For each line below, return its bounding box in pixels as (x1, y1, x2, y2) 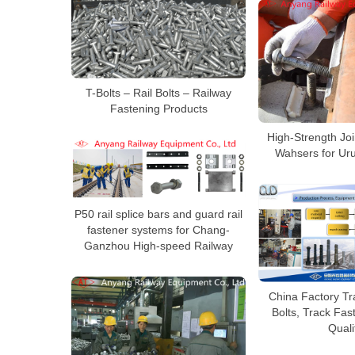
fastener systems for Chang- (87, 223, 230, 236)
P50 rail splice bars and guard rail (74, 207, 242, 220)
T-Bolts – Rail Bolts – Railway (86, 86, 231, 99)
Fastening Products (109, 101, 208, 115)
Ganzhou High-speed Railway (84, 239, 233, 252)
